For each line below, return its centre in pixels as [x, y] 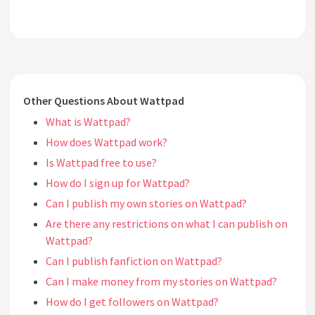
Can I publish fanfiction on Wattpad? [134, 261]
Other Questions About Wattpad [104, 101]
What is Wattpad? [88, 122]
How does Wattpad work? [107, 142]
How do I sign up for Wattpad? [118, 183]
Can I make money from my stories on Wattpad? [161, 282]
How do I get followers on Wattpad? [132, 302]
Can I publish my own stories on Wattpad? [146, 204]
